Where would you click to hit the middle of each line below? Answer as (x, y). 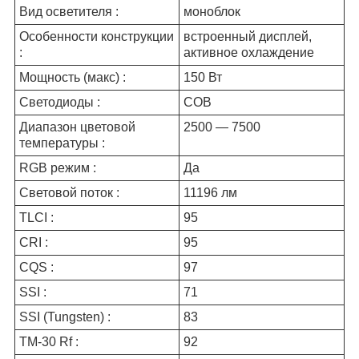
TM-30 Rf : (49, 341)
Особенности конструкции (97, 36)
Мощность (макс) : (73, 77)
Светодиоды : (60, 102)
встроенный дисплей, (248, 36)
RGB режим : (58, 167)
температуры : (62, 143)
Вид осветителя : (69, 11)
